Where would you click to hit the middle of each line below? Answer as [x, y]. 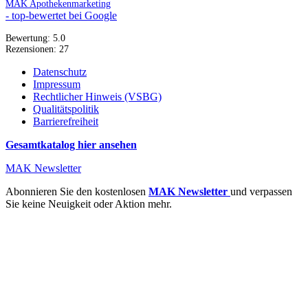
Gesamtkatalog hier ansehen [71, 145]
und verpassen [261, 192]
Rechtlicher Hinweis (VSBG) [97, 97]
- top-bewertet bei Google [61, 16]
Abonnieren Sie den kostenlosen [77, 192]
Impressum [57, 85]
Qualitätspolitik [66, 109]
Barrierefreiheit [66, 122]
